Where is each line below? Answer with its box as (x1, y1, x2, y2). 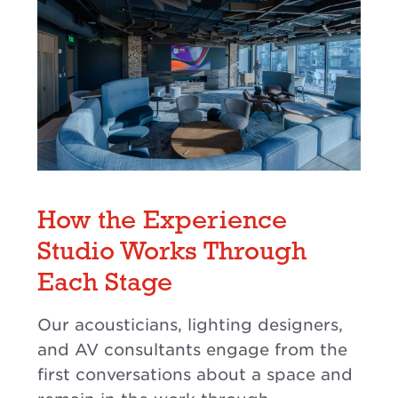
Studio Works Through (37, 239, 306, 267)
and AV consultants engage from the (37, 340, 347, 360)
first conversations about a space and (37, 365, 353, 385)
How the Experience (37, 208, 287, 236)
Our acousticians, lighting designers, (37, 315, 343, 335)
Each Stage (37, 270, 172, 298)
